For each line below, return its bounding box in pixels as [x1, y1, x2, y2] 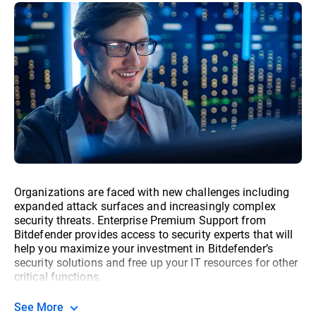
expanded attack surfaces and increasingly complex [14, 198, 276, 214]
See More [21, 299, 63, 315]
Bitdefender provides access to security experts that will [14, 226, 293, 242]
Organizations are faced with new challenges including [14, 184, 290, 200]
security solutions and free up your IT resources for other [14, 255, 298, 270]
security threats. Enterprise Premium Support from [14, 212, 266, 228]
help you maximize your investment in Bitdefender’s [14, 241, 273, 256]
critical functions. [14, 269, 102, 284]
